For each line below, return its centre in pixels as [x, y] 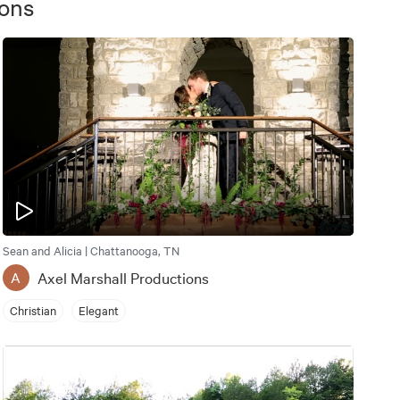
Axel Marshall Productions [123, 277]
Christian [33, 310]
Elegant [98, 310]
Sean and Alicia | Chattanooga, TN [91, 250]
